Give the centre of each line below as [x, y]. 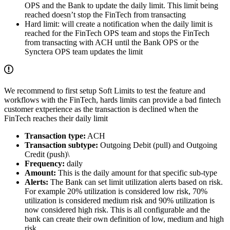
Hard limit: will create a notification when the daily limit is [119, 24]
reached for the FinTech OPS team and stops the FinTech [117, 33]
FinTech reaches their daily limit [56, 119]
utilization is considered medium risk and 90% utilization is [120, 201]
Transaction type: [55, 136]
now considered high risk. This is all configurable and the [117, 210]
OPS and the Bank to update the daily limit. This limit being [121, 6]
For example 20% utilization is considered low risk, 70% [116, 191]
